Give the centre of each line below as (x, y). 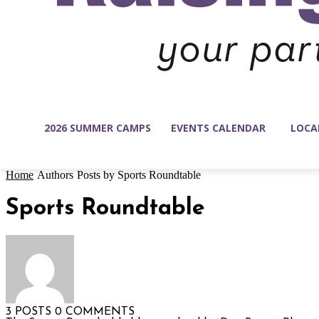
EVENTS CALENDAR (218, 128)
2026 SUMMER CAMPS (98, 128)
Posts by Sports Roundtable (139, 175)
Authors (55, 175)
